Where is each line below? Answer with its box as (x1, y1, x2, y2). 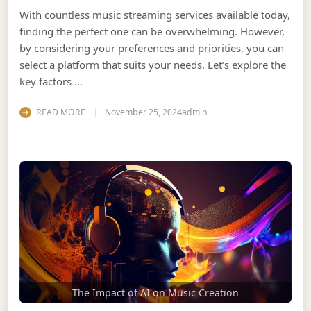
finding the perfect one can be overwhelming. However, (19, 24, 285, 39)
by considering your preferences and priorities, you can (19, 41, 285, 56)
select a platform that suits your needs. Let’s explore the (19, 58, 287, 72)
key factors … (19, 74, 83, 89)
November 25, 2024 (104, 106, 182, 118)
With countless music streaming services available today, (19, 8, 291, 22)
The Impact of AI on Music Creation (72, 285, 239, 299)
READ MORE (35, 106, 85, 118)
